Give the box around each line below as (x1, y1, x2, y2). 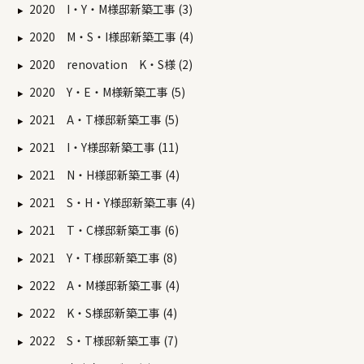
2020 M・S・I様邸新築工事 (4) (29, 28, 193, 45)
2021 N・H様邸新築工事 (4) (29, 167, 180, 184)
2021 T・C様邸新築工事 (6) (29, 222, 179, 239)
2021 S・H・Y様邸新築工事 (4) (29, 194, 195, 211)
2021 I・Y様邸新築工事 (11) (29, 139, 179, 156)
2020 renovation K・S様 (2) (29, 56, 193, 73)
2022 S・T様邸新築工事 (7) (29, 332, 178, 349)
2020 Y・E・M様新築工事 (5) (29, 84, 185, 101)
